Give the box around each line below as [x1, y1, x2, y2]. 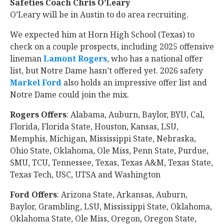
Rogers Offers [10, 109, 66, 120]
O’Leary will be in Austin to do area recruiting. [10, 9, 190, 20]
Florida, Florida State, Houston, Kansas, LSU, [10, 121, 178, 132]
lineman [10, 53, 43, 64]
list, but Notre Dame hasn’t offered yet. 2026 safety [10, 65, 203, 76]
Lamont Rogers [43, 53, 107, 64]
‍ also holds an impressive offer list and [61, 77, 207, 88]
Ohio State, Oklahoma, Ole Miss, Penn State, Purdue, [10, 145, 208, 156]
